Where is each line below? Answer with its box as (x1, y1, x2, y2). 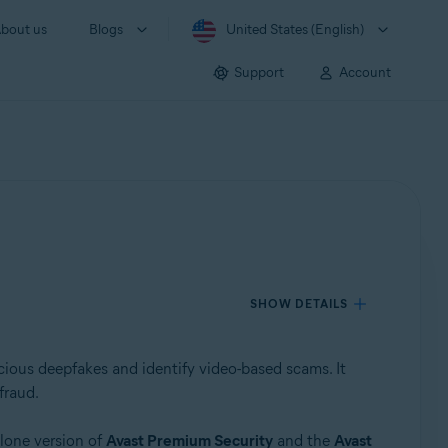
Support (234, 63, 284, 81)
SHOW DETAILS (250, 296, 349, 311)
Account (339, 63, 391, 81)
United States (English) (226, 21, 364, 38)
